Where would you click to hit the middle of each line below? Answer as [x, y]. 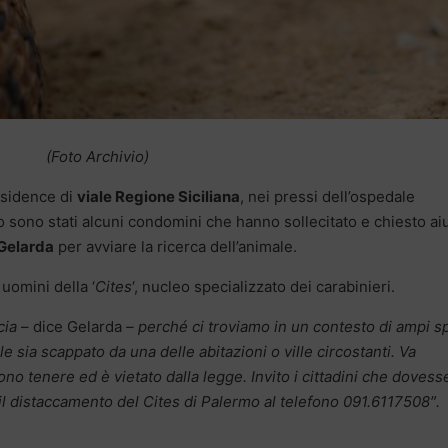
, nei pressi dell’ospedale [327, 196]
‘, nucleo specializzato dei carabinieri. [263, 286]
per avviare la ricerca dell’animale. [175, 246]
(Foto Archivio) [97, 156]
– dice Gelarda [73, 326]
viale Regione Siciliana [158, 196]
